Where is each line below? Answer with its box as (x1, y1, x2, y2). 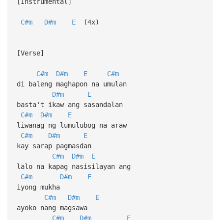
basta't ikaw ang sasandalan (16, 100, 123, 109)
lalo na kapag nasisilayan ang (16, 162, 131, 170)
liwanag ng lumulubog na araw (16, 121, 127, 129)
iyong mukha (16, 183, 60, 191)
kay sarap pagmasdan (16, 141, 91, 150)
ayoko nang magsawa (16, 203, 87, 212)
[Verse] (16, 49, 44, 57)
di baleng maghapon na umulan (16, 80, 127, 88)
